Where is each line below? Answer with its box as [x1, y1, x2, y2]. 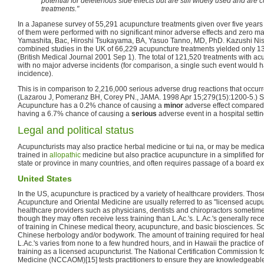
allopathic [49, 150, 81, 159]
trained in [18, 150, 49, 159]
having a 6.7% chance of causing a [18, 109, 131, 118]
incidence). [18, 69, 53, 78]
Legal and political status [18, 124, 134, 136]
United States [18, 173, 72, 183]
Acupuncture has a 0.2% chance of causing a [18, 101, 164, 110]
